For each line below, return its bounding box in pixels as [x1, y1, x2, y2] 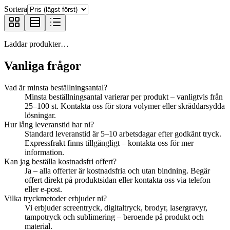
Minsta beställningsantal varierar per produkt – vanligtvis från [25, 92, 223, 101]
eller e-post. [25, 184, 62, 194]
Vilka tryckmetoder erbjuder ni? [4, 194, 107, 203]
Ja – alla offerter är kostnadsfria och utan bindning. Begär [25, 166, 210, 175]
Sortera [4, 4, 27, 13]
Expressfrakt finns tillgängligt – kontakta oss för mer [25, 138, 194, 147]
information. [25, 147, 64, 157]
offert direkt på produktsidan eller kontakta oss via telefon [25, 175, 210, 184]
